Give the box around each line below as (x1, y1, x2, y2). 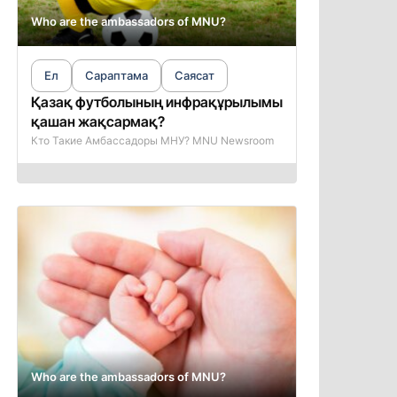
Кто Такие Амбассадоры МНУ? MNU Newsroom (30, 134, 274, 147)
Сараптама (84, 68, 148, 82)
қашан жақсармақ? (30, 113, 165, 130)
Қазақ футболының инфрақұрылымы (30, 93, 283, 111)
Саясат (174, 68, 214, 82)
